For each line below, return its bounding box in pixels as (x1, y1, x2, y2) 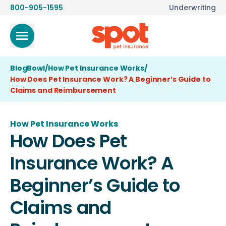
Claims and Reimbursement (10, 85, 116, 95)
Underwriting (169, 3, 216, 13)
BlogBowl (10, 63, 45, 73)
